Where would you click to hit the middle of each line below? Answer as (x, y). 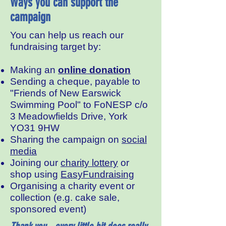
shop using (35, 174)
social (134, 139)
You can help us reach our (67, 35)
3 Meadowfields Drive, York (69, 116)
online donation (94, 70)
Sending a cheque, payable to (75, 81)
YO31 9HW (35, 128)
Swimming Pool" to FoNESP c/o (79, 105)
